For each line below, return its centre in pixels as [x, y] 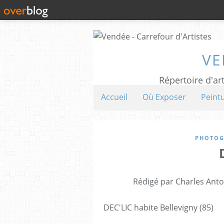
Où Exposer [164, 97]
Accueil [114, 97]
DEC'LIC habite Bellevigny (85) [158, 207]
